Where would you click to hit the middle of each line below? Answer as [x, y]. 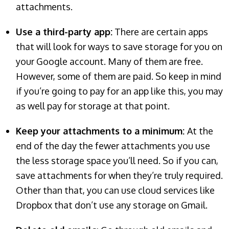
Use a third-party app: [64, 31]
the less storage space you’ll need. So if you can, [117, 160]
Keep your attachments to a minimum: [102, 131]
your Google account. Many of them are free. [110, 61]
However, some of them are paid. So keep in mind [119, 76]
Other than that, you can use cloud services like [116, 190]
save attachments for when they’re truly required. [120, 175]
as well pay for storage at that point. [93, 106]
